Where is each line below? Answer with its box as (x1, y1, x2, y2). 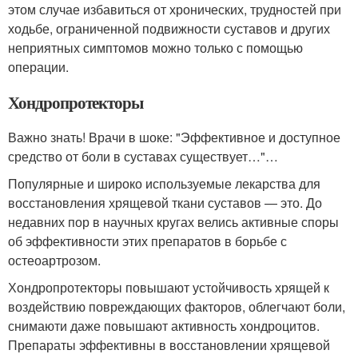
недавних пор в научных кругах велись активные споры (8, 212, 339, 231)
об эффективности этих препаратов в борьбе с (8, 231, 287, 250)
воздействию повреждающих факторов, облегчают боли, (8, 296, 345, 316)
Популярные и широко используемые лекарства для (8, 173, 320, 193)
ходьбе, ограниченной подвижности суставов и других (8, 18, 330, 38)
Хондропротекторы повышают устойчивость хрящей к (8, 277, 329, 296)
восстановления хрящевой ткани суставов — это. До (8, 193, 322, 212)
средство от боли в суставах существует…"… (8, 146, 278, 165)
